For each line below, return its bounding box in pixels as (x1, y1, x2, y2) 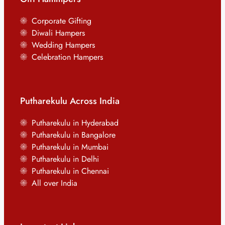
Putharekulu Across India (20, 94, 120, 108)
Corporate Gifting (31, 15, 91, 27)
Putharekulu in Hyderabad (31, 117, 119, 129)
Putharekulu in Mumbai (31, 141, 108, 153)
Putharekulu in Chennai (31, 165, 109, 177)
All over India (31, 177, 77, 189)
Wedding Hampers (31, 39, 95, 51)
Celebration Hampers (31, 51, 103, 63)
